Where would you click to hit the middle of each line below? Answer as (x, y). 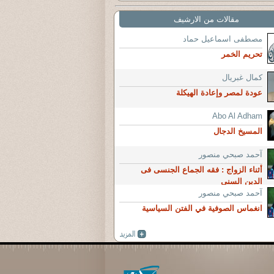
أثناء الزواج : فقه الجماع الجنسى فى (202, 170)
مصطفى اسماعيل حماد (223, 39)
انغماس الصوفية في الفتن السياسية (202, 208)
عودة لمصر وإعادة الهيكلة (219, 93)
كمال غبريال (242, 77)
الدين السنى (242, 181)
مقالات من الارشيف (206, 19)
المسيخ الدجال (238, 131)
